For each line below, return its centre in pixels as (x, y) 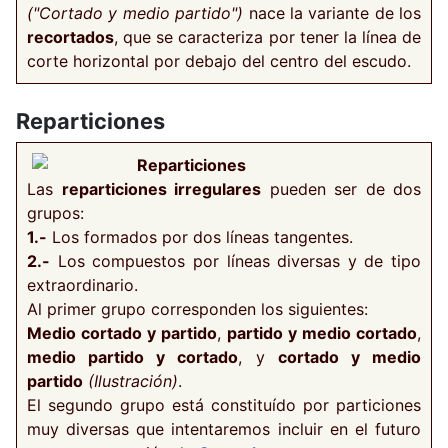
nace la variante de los (332, 12)
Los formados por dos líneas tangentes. (200, 236)
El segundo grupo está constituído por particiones (224, 404)
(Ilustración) (133, 380)
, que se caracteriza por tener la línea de (267, 36)
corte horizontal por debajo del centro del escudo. (219, 60)
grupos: (55, 212)
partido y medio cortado (322, 332)
